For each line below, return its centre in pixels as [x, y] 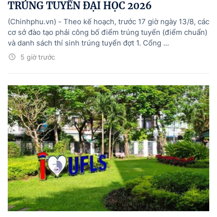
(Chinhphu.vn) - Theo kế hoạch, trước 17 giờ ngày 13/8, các [108, 22]
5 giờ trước [38, 57]
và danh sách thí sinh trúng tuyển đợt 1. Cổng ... [88, 43]
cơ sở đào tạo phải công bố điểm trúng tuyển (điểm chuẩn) [108, 32]
